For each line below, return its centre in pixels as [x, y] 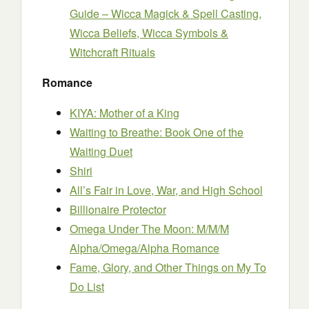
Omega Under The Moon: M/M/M [149, 229]
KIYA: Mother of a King [124, 113]
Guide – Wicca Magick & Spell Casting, [166, 13]
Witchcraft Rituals [112, 52]
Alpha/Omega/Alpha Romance [144, 248]
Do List [87, 287]
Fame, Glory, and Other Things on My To [168, 267]
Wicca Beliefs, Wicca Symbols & [149, 33]
